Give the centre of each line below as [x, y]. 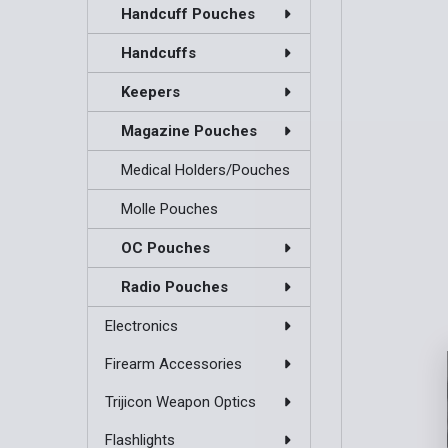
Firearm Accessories [173, 364]
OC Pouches [166, 248]
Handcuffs [159, 53]
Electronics [141, 326]
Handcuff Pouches [188, 14]
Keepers [151, 92]
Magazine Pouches [189, 131]
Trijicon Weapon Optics [180, 402]
